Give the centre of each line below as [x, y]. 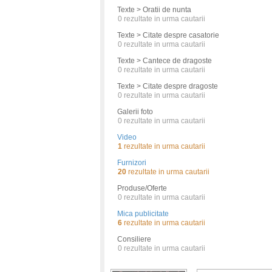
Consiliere [134, 239]
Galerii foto [135, 112]
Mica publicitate [143, 214]
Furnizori [132, 163]
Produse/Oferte [142, 188]
